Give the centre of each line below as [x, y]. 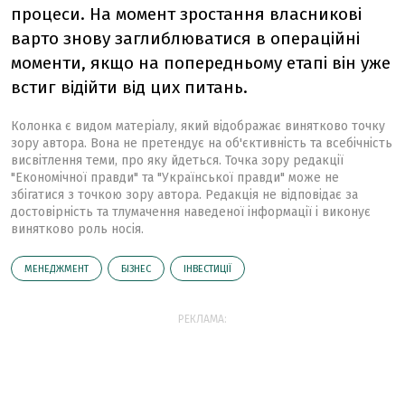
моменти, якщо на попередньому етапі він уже [201, 63]
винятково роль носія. [77, 229]
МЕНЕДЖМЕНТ [57, 269]
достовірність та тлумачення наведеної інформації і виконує [191, 212]
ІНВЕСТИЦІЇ [207, 269]
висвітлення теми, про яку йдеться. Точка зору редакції [177, 160]
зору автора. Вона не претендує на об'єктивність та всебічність [202, 143]
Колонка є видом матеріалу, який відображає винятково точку [198, 126]
